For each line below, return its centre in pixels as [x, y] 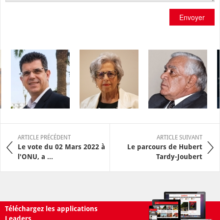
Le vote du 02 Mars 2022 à [61, 147]
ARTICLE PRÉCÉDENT [44, 137]
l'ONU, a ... [35, 156]
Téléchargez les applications [51, 208]
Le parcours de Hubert [165, 147]
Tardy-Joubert [179, 156]
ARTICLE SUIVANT [179, 137]
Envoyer [192, 17]
